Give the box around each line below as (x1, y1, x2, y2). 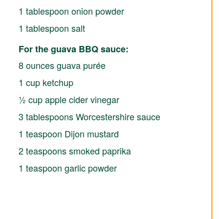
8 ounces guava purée (18, 58, 106, 71)
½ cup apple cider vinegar (18, 92, 119, 106)
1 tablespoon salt (18, 21, 85, 34)
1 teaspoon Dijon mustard (18, 127, 119, 140)
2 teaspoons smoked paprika (18, 144, 131, 157)
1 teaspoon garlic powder (18, 161, 117, 174)
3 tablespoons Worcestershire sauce (18, 109, 160, 123)
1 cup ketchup (18, 75, 73, 88)
